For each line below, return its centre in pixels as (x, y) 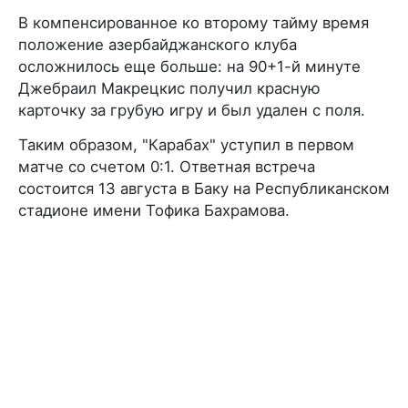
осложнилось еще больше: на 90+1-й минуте (189, 66)
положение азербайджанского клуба (158, 44)
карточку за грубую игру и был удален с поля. (192, 110)
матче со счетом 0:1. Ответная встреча (167, 166)
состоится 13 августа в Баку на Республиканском (204, 188)
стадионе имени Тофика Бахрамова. (154, 210)
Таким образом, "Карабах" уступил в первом (186, 144)
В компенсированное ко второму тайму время (194, 22)
